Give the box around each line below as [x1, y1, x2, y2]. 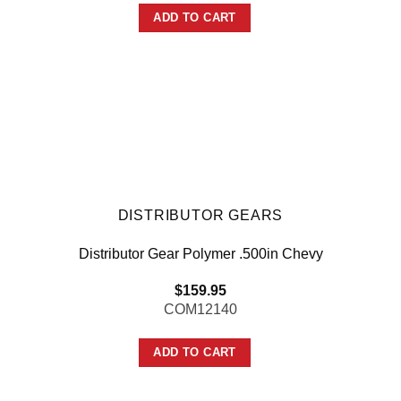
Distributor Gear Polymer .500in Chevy [78, 245, 323, 261]
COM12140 [164, 301, 237, 317]
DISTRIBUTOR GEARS [117, 207, 284, 223]
